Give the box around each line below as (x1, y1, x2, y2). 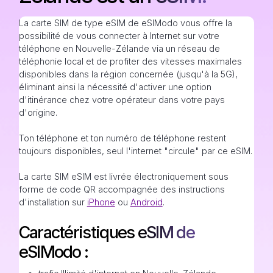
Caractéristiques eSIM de (18, 222, 194, 243)
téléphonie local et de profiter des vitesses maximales (18, 55, 242, 66)
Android (130, 196, 163, 207)
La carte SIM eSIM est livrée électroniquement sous (18, 171, 229, 182)
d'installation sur (18, 196, 87, 207)
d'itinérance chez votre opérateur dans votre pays (18, 94, 225, 105)
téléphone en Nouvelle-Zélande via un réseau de (18, 43, 220, 54)
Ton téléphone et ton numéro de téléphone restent (18, 132, 226, 143)
